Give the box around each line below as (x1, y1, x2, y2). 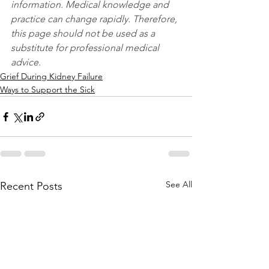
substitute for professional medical (11, 42, 162, 54)
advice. (11, 56, 41, 68)
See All (166, 179, 192, 190)
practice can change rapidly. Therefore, (11, 13, 180, 25)
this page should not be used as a (11, 28, 157, 40)
